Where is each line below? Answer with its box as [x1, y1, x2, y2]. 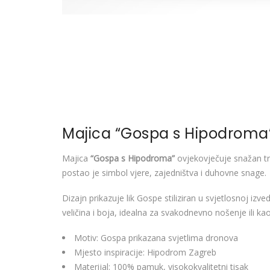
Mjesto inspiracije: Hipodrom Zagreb [74, 246, 216, 259]
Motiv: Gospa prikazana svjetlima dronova [74, 232, 238, 244]
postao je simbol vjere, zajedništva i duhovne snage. [62, 166, 266, 178]
